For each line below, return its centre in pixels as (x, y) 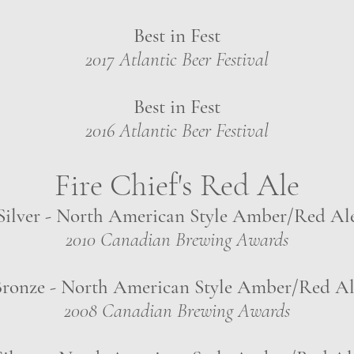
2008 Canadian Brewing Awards (177, 311)
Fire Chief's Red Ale (177, 185)
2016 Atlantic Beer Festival (177, 130)
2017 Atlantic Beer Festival (177, 59)
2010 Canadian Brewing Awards (177, 239)
